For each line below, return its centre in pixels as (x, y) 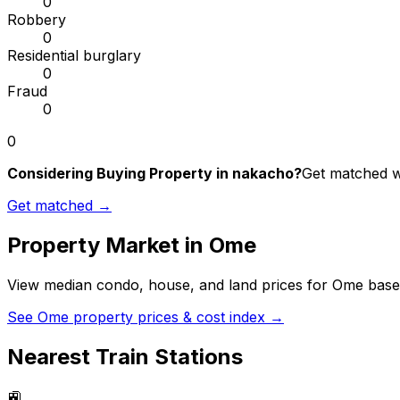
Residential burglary (74, 56)
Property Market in (108, 246)
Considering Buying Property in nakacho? (154, 174)
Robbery (37, 20)
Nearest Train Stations (125, 357)
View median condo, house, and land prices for (170, 285)
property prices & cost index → (176, 317)
